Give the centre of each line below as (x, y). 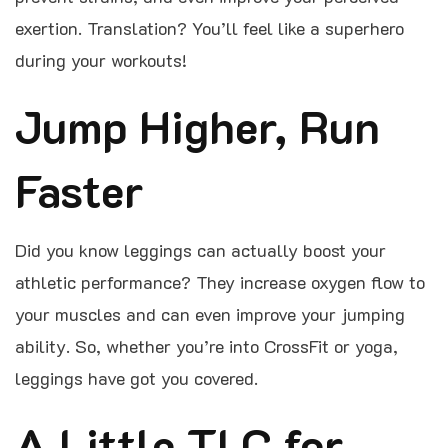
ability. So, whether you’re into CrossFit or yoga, (206, 346)
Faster (79, 190)
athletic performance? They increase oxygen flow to (220, 282)
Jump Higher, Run (197, 126)
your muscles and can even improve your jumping (210, 314)
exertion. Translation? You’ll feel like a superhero (209, 28)
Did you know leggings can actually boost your (200, 250)
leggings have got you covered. (136, 378)
